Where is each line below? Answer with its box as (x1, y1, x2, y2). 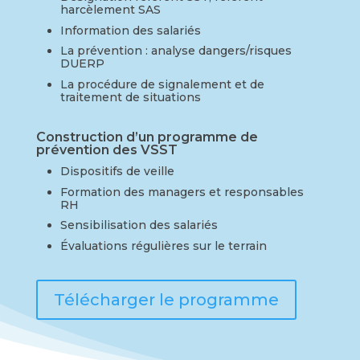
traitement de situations (59, 89, 201, 104)
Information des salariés (59, 22, 201, 38)
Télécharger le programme (53, 289, 279, 309)
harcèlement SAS (59, 2, 161, 18)
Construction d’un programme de (35, 129, 258, 145)
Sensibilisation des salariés (59, 218, 218, 233)
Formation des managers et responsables (59, 184, 304, 199)
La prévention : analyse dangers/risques (59, 43, 292, 59)
